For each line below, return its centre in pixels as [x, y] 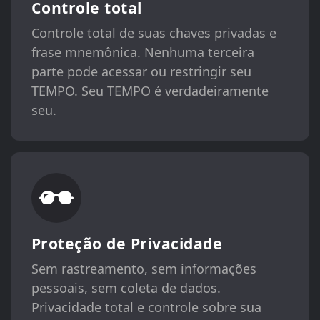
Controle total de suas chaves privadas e [154, 33]
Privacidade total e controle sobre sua [146, 307]
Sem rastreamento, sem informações [144, 268]
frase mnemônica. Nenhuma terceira [142, 52]
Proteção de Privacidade [127, 243]
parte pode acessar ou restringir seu [141, 72]
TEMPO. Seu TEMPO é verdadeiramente [150, 91]
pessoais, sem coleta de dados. [126, 287]
